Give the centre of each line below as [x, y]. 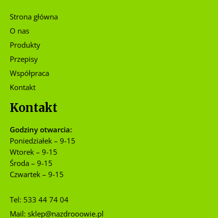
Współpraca [29, 73]
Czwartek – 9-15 [37, 174]
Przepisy [24, 59]
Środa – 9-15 [31, 163]
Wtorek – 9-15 [34, 152]
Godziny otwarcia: [41, 130]
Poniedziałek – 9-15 [43, 141]
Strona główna [34, 16]
